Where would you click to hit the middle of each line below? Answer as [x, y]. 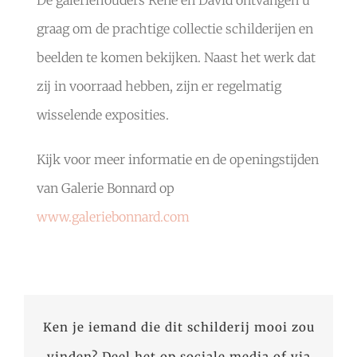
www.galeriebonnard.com [113, 217]
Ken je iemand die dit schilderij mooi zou [178, 327]
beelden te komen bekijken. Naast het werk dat [176, 58]
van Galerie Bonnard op [105, 188]
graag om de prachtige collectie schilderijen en [175, 29]
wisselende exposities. [102, 115]
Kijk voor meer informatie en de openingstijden [177, 160]
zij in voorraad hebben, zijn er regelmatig [159, 86]
